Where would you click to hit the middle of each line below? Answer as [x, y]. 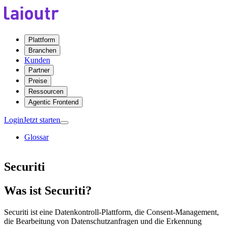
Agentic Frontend [53, 102]
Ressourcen [46, 91]
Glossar [36, 137]
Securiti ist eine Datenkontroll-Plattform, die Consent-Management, [111, 212]
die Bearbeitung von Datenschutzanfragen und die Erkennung [103, 221]
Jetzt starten [42, 120]
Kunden [37, 60]
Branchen [42, 50]
